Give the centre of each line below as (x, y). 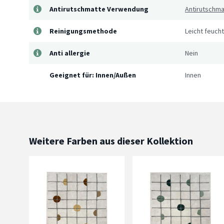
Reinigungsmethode (83, 31)
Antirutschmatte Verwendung (99, 9)
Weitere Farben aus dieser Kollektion (111, 141)
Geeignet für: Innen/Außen (93, 75)
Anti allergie (70, 53)
